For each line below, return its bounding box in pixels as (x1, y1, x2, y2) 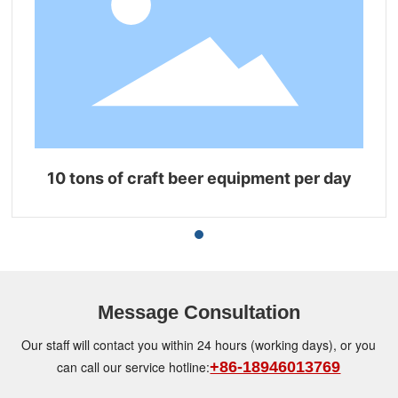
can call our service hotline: (57, 357, 211, 376)
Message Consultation (97, 300, 300, 323)
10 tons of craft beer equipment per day (46, 168, 352, 187)
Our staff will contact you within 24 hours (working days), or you (21, 335, 377, 354)
